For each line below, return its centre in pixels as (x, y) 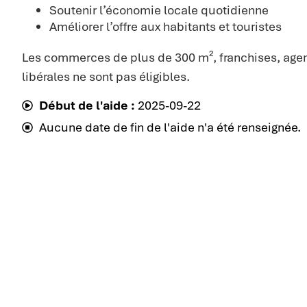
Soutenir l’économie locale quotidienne (159, 10)
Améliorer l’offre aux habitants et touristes (165, 27)
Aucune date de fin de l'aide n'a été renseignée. (170, 127)
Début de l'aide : (87, 106)
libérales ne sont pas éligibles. (106, 77)
